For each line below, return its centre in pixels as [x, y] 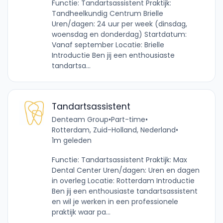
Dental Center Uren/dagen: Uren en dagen [125, 170]
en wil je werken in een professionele [115, 201]
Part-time [128, 119]
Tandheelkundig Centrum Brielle [107, 13]
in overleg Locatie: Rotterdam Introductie [123, 180]
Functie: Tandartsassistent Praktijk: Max [119, 160]
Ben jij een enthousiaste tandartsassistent [124, 191]
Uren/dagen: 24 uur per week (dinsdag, [119, 24]
